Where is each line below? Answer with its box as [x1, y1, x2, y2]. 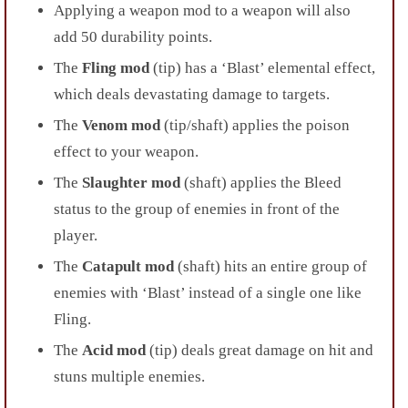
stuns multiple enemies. [54, 367, 205, 385]
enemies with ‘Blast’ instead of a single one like [54, 283, 362, 301]
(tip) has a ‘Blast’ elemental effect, [149, 58, 375, 76]
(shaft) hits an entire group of [174, 257, 367, 275]
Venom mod [82, 116, 160, 134]
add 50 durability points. [54, 27, 212, 46]
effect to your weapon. [54, 142, 199, 160]
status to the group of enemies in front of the [54, 199, 340, 218]
